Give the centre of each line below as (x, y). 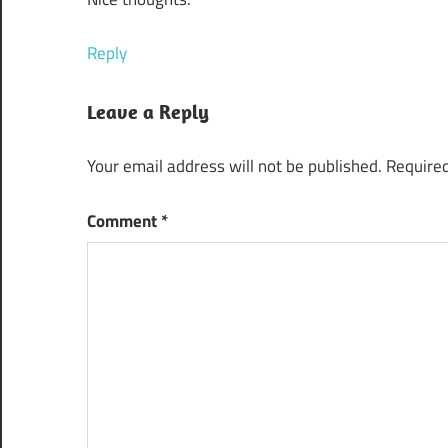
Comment (124, 220)
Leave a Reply (148, 111)
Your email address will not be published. (234, 166)
